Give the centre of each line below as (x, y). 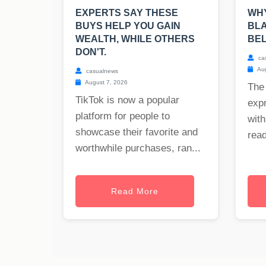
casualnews (101, 71)
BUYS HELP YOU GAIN (128, 26)
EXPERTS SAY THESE (127, 13)
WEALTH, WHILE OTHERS (135, 39)
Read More (135, 191)
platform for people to (123, 116)
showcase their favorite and (137, 132)
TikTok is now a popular (127, 100)
